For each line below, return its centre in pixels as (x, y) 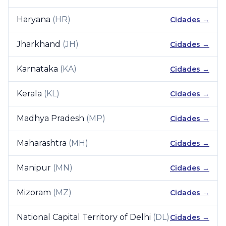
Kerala (29, 94)
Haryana (34, 19)
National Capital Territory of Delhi (84, 217)
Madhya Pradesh (50, 118)
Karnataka (37, 69)
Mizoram (34, 192)
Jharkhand (39, 44)
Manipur (34, 168)
